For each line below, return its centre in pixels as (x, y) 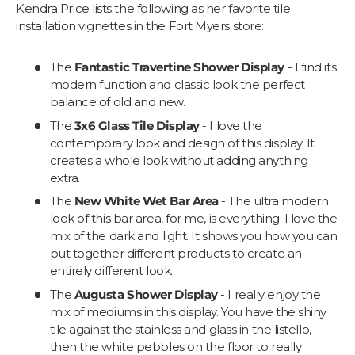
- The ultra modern (273, 201)
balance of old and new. (117, 102)
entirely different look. (111, 271)
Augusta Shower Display (146, 294)
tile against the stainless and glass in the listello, (180, 329)
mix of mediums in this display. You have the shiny (188, 311)
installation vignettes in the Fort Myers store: (140, 26)
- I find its (310, 67)
